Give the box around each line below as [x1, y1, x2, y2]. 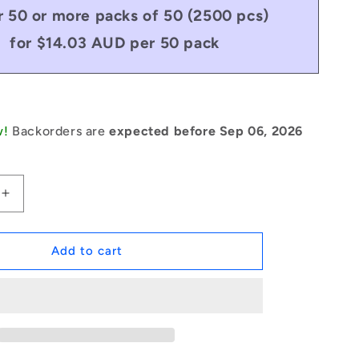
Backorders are [12, 123, 110, 139]
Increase [4, 192, 60, 208]
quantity [4, 208, 55, 225]
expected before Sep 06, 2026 [109, 123, 304, 139]
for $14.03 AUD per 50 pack [10, 33, 220, 52]
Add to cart [50, 244, 123, 259]
